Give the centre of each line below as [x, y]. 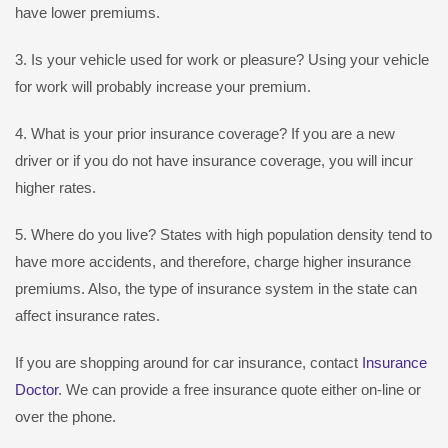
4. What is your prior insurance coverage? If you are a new [205, 134]
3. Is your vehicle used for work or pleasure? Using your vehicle [222, 60]
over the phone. [65, 417]
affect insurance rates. [87, 316]
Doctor [36, 390]
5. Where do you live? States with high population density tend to [223, 235]
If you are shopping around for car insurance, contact [188, 363]
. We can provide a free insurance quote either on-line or [239, 390]
